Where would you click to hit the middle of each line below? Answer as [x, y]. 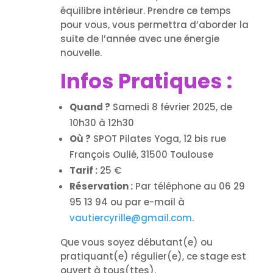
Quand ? [90, 107]
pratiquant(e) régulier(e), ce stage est [153, 256]
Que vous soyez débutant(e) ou [136, 242]
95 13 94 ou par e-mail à [127, 202]
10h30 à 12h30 [101, 122]
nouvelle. [81, 52]
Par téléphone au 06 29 [189, 186]
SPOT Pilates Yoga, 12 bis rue [158, 138]
